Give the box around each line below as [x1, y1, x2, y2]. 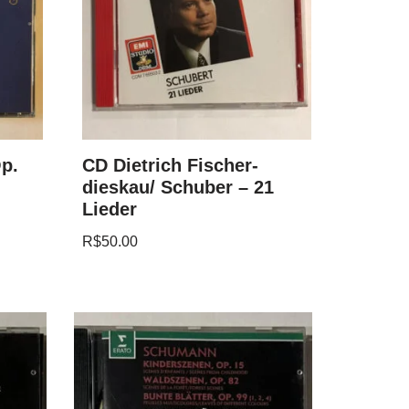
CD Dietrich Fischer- [82, 154, 259, 175]
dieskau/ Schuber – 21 [82, 176, 275, 197]
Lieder [82, 198, 138, 219]
